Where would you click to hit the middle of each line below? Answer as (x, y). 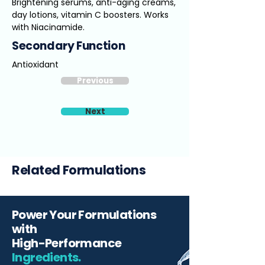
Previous (95, 81)
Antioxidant (35, 64)
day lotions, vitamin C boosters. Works (90, 15)
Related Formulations (79, 170)
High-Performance (67, 243)
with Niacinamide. (48, 27)
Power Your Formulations (84, 215)
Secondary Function (69, 46)
